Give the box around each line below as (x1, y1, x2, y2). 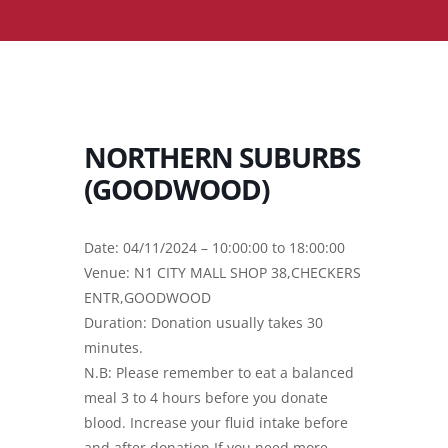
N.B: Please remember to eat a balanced (84, 362, 354, 382)
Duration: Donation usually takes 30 (84, 312, 323, 332)
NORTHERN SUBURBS (84, 137, 360, 176)
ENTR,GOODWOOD (84, 287, 211, 307)
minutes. (84, 337, 143, 357)
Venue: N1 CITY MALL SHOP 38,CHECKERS (84, 262, 361, 282)
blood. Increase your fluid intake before (84, 412, 348, 432)
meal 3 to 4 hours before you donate (84, 387, 328, 407)
